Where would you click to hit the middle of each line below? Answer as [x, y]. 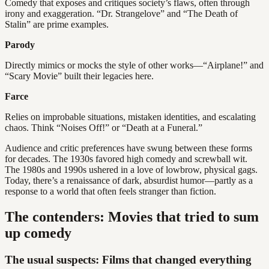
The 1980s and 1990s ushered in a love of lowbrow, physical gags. [131, 170]
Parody [20, 45]
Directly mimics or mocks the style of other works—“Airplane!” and [134, 65]
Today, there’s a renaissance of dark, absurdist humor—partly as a [129, 180]
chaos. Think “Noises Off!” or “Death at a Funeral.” [104, 128]
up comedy [38, 233]
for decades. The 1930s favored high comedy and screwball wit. [126, 159]
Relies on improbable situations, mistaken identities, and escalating [130, 117]
